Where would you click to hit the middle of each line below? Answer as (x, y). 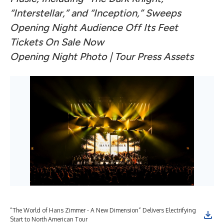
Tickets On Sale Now (57, 42)
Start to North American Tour (49, 219)
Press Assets (165, 56)
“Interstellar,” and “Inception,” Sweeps (95, 13)
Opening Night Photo (58, 56)
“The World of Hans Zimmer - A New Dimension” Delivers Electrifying (103, 210)
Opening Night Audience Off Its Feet (94, 27)
